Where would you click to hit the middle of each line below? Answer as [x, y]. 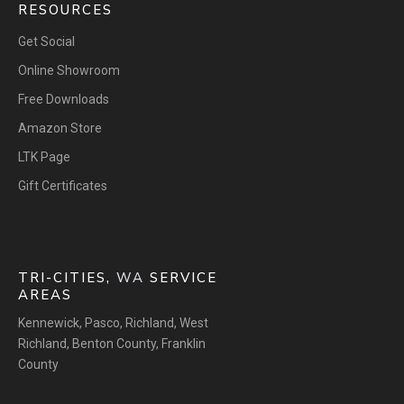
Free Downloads [64, 100]
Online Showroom [69, 71]
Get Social [46, 42]
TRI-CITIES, [67, 278]
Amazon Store [60, 129]
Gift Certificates [63, 186]
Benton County [114, 344]
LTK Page [44, 157]
